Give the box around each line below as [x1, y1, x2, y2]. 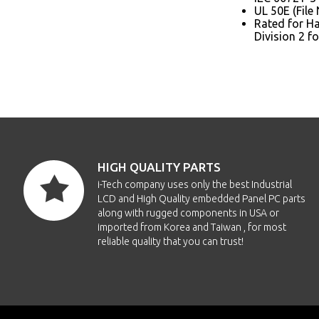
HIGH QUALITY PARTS [98, 160, 221, 174]
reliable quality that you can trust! [98, 236, 244, 247]
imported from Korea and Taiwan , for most [98, 221, 286, 233]
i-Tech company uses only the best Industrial [98, 179, 292, 190]
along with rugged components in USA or [98, 207, 279, 219]
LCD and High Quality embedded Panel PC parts [98, 193, 305, 204]
